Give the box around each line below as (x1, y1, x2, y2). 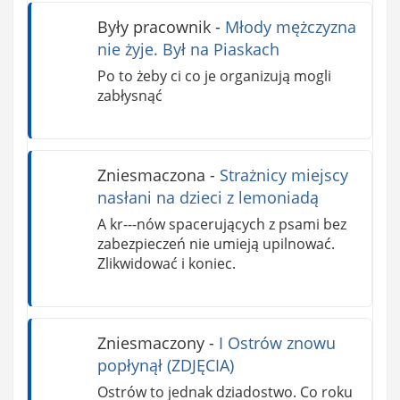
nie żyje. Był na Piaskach (96, 38, 279, 61)
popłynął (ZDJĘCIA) (96, 354, 234, 376)
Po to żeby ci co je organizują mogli (96, 66, 331, 87)
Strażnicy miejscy (219, 164, 348, 187)
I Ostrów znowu (218, 331, 336, 354)
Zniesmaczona (96, 164, 205, 187)
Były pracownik (96, 16, 211, 38)
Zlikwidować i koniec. (96, 253, 236, 273)
